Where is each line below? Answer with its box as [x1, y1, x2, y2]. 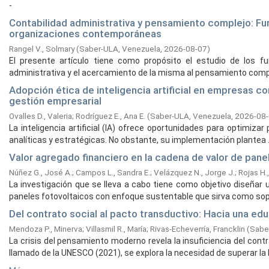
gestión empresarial [9, 95, 101, 107]
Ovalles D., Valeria [9, 111, 72, 121]
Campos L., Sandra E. [76, 168, 150, 177]
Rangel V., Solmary [9, 44, 74, 53]
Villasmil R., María [86, 224, 147, 234]
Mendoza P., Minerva [9, 224, 82, 234]
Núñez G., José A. [9, 168, 72, 177]
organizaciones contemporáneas [9, 28, 162, 40]
